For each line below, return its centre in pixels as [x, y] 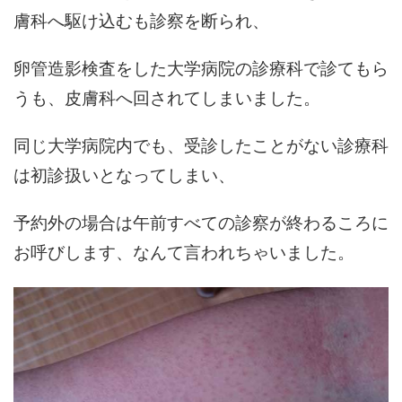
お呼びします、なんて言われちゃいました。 [184, 251]
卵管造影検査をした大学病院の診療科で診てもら [201, 67]
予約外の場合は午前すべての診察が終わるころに [201, 221]
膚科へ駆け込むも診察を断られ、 [141, 19]
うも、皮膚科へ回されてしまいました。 [167, 96]
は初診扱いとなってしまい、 [124, 174]
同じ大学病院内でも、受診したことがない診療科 [201, 144]
